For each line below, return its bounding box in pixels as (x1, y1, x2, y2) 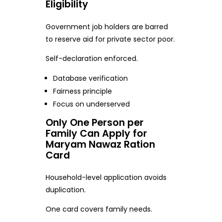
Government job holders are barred (45, 21, 168, 32)
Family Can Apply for (45, 126, 147, 140)
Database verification (53, 73, 128, 83)
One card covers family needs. (45, 204, 152, 214)
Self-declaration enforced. (45, 53, 138, 63)
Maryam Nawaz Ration (45, 137, 155, 151)
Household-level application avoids (45, 172, 166, 182)
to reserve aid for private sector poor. (45, 34, 175, 44)
